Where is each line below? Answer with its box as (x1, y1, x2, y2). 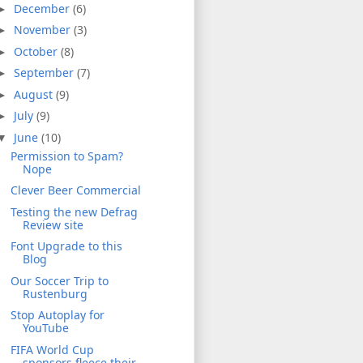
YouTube (22, 320, 69, 336)
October (13, 43, 61, 59)
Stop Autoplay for (10, 307, 105, 323)
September (13, 65, 77, 81)
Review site (22, 216, 83, 233)
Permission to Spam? (10, 147, 123, 164)
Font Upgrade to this (10, 238, 122, 254)
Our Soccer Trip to (10, 272, 109, 288)
